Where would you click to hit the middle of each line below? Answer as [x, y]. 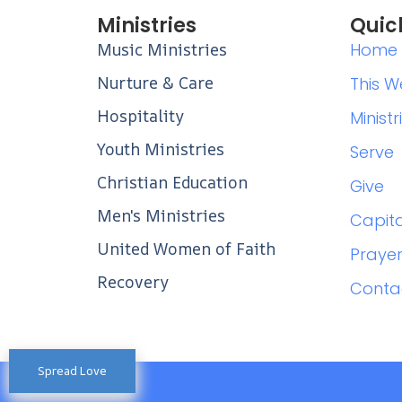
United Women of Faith [186, 249]
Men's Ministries [161, 216]
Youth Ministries [160, 149]
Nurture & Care [155, 83]
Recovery [132, 282]
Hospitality [140, 116]
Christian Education [172, 183]
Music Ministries [162, 50]
